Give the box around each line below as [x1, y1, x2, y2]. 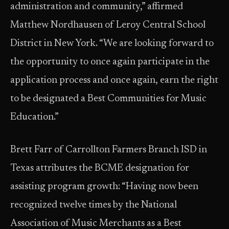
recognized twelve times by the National [10, 200, 177, 210]
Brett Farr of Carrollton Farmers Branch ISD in [10, 145, 207, 155]
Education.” [10, 112, 59, 122]
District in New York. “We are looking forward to [10, 39, 214, 49]
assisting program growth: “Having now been [10, 182, 198, 192]
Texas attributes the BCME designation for [10, 164, 189, 173]
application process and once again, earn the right [10, 76, 218, 85]
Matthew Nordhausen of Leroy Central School [10, 20, 205, 30]
